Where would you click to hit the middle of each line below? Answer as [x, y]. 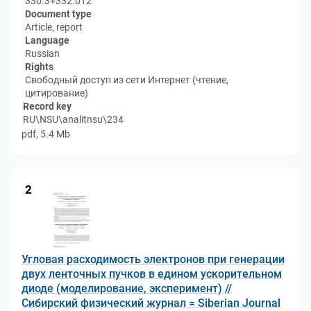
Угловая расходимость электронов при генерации [153, 259]
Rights [39, 67]
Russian [42, 53]
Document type [58, 14]
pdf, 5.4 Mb [46, 134]
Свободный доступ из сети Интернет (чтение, [127, 80]
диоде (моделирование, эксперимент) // [127, 288]
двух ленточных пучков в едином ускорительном [152, 274]
